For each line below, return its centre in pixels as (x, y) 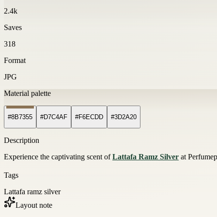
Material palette (27, 93)
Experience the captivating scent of (58, 157)
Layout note (34, 205)
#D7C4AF (54, 117)
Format (15, 60)
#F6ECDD (89, 117)
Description (22, 140)
